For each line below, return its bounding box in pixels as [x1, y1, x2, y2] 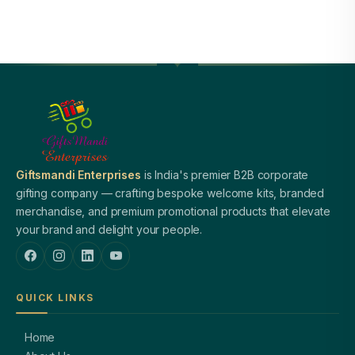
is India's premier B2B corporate [140, 167, 309, 181]
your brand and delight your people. [16, 222, 203, 236]
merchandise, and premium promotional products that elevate [16, 204, 330, 218]
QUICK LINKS [16, 291, 94, 303]
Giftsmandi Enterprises [16, 167, 141, 181]
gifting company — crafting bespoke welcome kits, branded [16, 185, 325, 200]
